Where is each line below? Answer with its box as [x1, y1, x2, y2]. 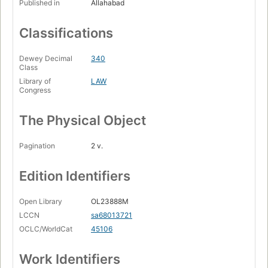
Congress [19, 86, 51, 95]
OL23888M [91, 197, 129, 206]
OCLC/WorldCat [19, 224, 72, 234]
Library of [19, 77, 51, 86]
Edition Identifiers [19, 168, 130, 184]
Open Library [19, 197, 62, 206]
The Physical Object [19, 112, 146, 129]
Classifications [19, 25, 113, 41]
